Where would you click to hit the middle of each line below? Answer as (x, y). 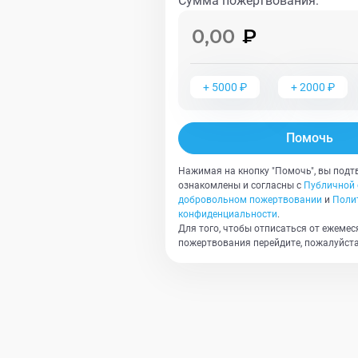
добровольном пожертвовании (250, 200)
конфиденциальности (228, 214)
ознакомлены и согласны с (240, 185)
